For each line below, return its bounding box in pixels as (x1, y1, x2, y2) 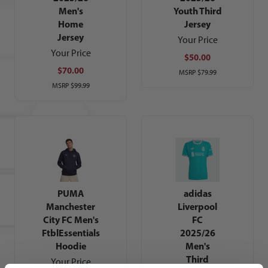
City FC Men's (42, 214, 99, 226)
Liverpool (178, 200, 217, 213)
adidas (183, 187, 212, 200)
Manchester (46, 200, 95, 213)
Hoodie (55, 240, 86, 252)
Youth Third (173, 5, 222, 17)
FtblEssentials (41, 227, 100, 239)
